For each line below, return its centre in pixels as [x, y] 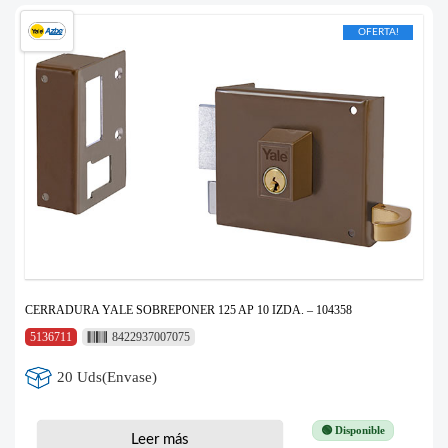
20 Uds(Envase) [107, 377]
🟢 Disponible [352, 429]
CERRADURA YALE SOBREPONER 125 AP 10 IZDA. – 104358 [188, 309]
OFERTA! [378, 31]
